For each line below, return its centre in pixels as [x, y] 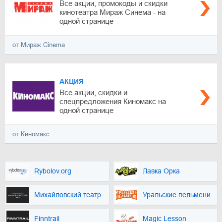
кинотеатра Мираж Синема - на [112, 12]
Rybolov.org [53, 171]
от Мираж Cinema [39, 45]
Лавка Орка [161, 171]
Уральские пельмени [176, 195]
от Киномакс [31, 134]
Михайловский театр [68, 195]
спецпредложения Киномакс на [113, 101]
